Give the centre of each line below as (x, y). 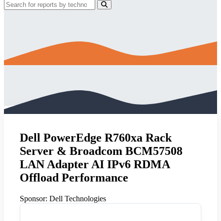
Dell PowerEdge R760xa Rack (96, 137)
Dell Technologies (77, 198)
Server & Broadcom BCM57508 (101, 151)
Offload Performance (74, 177)
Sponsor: (34, 198)
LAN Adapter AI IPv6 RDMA (95, 164)
